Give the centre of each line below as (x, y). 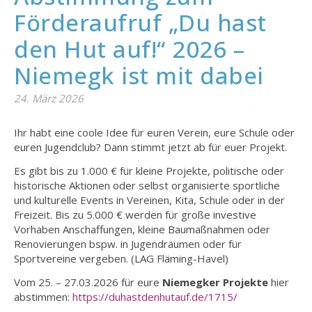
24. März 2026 (49, 99)
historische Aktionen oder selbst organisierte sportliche (147, 186)
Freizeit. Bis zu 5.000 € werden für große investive (135, 215)
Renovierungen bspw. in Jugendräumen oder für (128, 244)
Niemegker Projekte (215, 282)
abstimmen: (43, 297)
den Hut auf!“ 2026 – (129, 49)
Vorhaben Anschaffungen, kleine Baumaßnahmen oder (142, 229)
